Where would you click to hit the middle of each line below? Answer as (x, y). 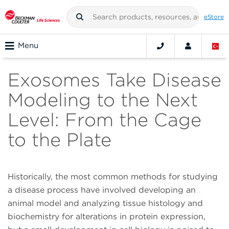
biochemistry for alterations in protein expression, (107, 217)
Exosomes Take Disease (114, 80)
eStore (214, 17)
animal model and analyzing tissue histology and (105, 203)
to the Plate (60, 140)
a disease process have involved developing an (102, 190)
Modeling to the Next (103, 100)
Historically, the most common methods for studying (113, 177)
